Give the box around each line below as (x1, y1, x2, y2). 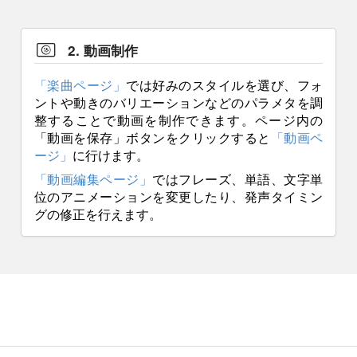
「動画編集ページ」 (33, 171, 153, 187)
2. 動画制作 (67, 40, 138, 60)
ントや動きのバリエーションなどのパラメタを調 (33, 94, 324, 111)
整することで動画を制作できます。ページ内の (33, 112, 324, 128)
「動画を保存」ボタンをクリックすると (33, 129, 271, 146)
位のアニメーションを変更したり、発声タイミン (33, 188, 324, 205)
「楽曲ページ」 (33, 76, 127, 93)
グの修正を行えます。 (33, 206, 162, 222)
